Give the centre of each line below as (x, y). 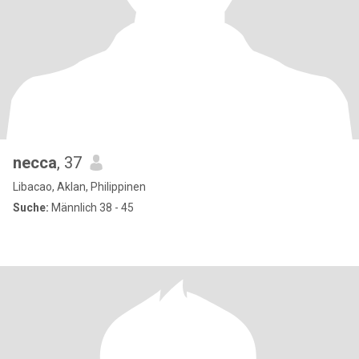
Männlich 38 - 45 (91, 208)
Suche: (31, 208)
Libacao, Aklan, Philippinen (79, 187)
